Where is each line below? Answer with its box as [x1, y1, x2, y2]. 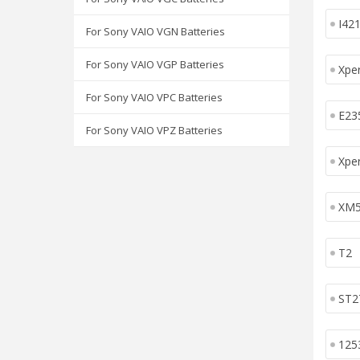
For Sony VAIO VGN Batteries [86, 24, 225, 39]
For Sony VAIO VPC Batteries [86, 90, 223, 104]
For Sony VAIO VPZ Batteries [86, 123, 223, 137]
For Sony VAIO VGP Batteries [86, 57, 224, 72]
